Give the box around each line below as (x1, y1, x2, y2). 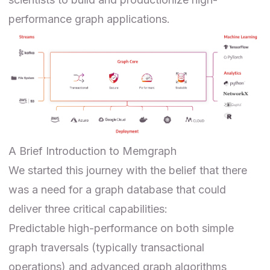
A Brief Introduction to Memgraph (8, 145, 177, 158)
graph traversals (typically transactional (8, 241, 204, 254)
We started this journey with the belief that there (8, 164, 247, 177)
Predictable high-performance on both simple (8, 222, 234, 235)
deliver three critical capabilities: (8, 202, 168, 216)
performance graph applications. (8, 12, 170, 25)
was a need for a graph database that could (8, 183, 226, 196)
